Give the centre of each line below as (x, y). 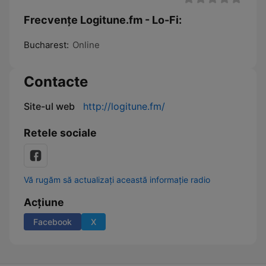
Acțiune (44, 202)
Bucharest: (46, 45)
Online (86, 45)
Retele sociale (60, 133)
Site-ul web (49, 106)
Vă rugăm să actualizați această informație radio (117, 180)
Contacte (56, 82)
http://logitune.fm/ (124, 106)
